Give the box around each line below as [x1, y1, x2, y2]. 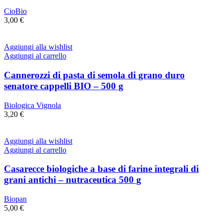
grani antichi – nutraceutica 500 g [4, 174, 141, 185]
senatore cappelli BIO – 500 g [4, 80, 123, 91]
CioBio [4, 7, 27, 16]
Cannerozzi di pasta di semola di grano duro [4, 69, 185, 80]
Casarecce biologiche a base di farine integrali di [4, 164, 199, 174]
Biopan [4, 195, 27, 204]
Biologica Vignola [4, 101, 61, 110]
